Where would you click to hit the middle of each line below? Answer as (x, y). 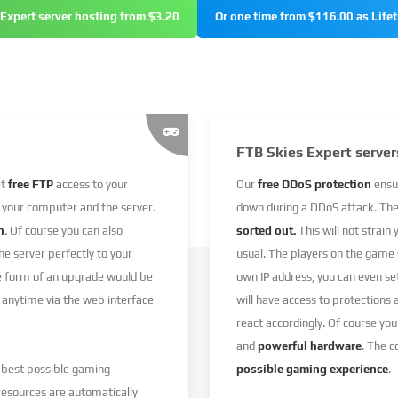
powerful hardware (310, 346)
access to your (91, 184)
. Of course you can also (64, 230)
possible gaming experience (312, 369)
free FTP (29, 184)
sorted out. (266, 230)
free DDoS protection (316, 184)
